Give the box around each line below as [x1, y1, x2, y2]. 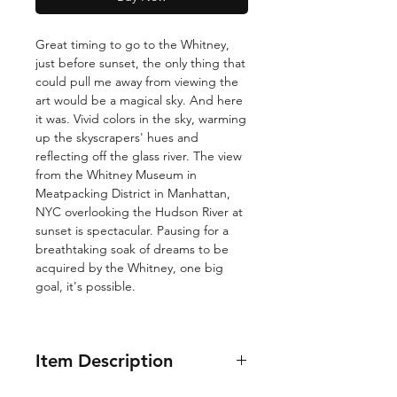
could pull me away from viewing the [35, 73, 238, 90]
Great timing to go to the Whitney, [35, 35, 230, 52]
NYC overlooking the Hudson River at [35, 203, 243, 220]
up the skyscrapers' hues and [35, 128, 198, 145]
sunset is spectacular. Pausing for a [35, 222, 229, 238]
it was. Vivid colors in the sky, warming [35, 110, 246, 127]
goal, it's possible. [35, 277, 139, 294]
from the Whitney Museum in [35, 166, 197, 183]
